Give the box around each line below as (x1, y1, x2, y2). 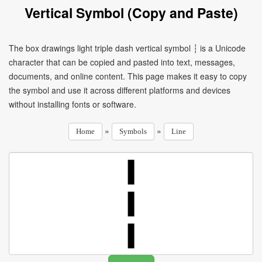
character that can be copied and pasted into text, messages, (9, 56, 235, 68)
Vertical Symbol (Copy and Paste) (24, 3, 238, 22)
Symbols (119, 127, 147, 136)
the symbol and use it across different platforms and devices (9, 84, 230, 96)
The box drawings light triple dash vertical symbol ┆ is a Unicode (9, 42, 246, 54)
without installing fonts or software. (9, 98, 136, 110)
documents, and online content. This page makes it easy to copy (9, 70, 247, 82)
